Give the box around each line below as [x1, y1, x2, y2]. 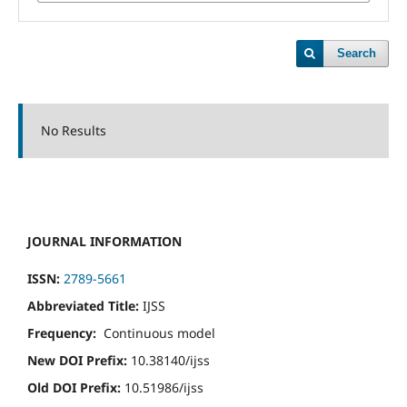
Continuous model [96, 323, 215, 342]
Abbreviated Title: [27, 296, 139, 314]
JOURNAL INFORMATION [27, 232, 182, 250]
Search [337, 46, 377, 60]
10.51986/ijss [121, 378, 203, 396]
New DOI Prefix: [27, 351, 127, 369]
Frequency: [27, 323, 96, 342]
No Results [40, 122, 106, 139]
